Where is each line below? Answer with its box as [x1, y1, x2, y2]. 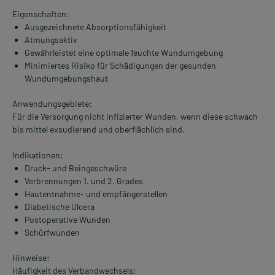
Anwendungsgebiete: [12, 98, 92, 109]
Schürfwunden [25, 227, 80, 238]
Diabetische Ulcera [25, 201, 95, 212]
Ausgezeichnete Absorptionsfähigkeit [25, 21, 166, 33]
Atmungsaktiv [25, 34, 77, 45]
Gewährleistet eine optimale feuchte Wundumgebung [25, 47, 223, 58]
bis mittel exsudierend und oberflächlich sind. [12, 124, 185, 135]
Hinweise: [12, 252, 50, 263]
